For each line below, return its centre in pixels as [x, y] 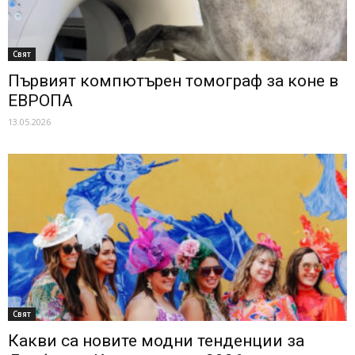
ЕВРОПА [40, 100]
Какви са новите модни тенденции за [156, 341]
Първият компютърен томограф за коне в [173, 80]
